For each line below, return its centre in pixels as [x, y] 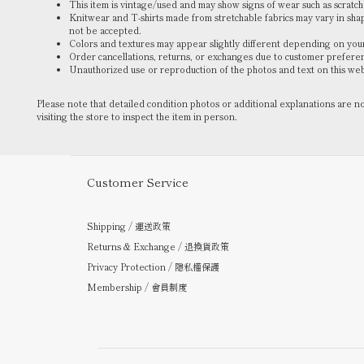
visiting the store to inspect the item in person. [137, 116]
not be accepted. [105, 30]
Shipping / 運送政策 [129, 226]
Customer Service [138, 182]
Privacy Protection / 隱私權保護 [153, 266]
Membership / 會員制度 [137, 287]
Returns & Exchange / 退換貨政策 [158, 246]
